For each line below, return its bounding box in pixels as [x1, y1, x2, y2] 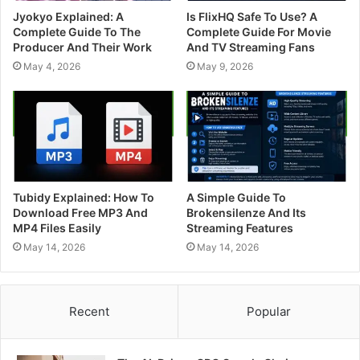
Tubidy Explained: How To [13, 190, 154, 204]
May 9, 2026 [197, 60, 253, 73]
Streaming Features [186, 220, 293, 235]
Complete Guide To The [13, 25, 141, 39]
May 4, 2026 [23, 60, 80, 73]
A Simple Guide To [186, 190, 286, 204]
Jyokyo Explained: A [13, 10, 124, 24]
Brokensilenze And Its [186, 205, 306, 219]
